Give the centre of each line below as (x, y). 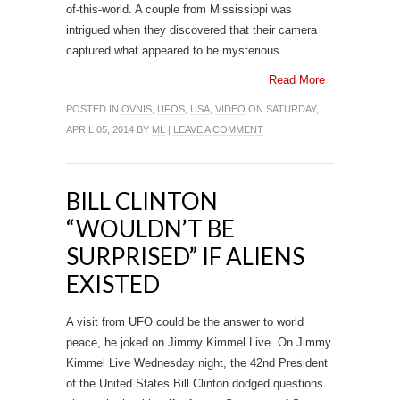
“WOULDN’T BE (150, 229)
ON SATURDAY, (282, 109)
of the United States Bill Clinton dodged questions (195, 383)
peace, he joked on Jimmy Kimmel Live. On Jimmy (199, 342)
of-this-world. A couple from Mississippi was (179, 9)
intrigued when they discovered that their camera (192, 30)
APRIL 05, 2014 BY (109, 129)
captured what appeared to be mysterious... (178, 50)
